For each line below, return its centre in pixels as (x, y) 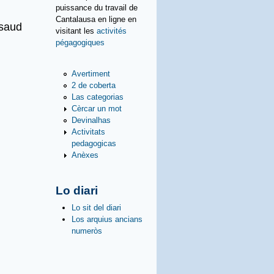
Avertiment (91, 73)
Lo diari (77, 190)
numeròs (87, 231)
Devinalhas (91, 120)
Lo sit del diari (96, 208)
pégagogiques (80, 42)
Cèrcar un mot (97, 108)
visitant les (76, 31)
